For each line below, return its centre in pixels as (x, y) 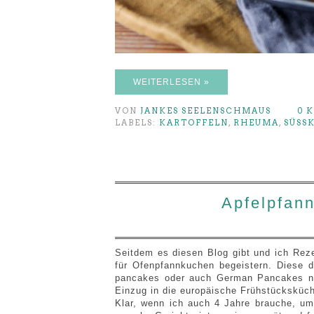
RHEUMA (256, 122)
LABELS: (137, 122)
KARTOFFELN (194, 122)
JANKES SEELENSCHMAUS (206, 110)
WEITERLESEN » (172, 82)
